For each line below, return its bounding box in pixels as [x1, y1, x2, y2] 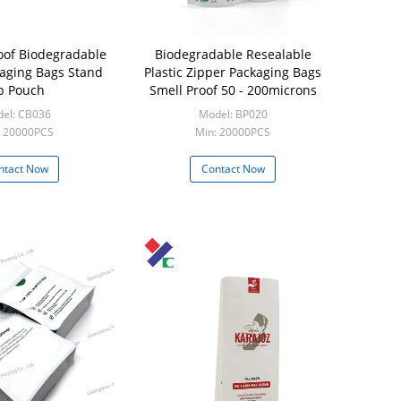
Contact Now [200, 161, 265, 176]
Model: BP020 [198, 107, 268, 122]
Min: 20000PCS [195, 124, 270, 140]
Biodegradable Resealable [154, 46, 311, 63]
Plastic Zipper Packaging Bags [144, 64, 321, 81]
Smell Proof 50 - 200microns [149, 81, 317, 98]
